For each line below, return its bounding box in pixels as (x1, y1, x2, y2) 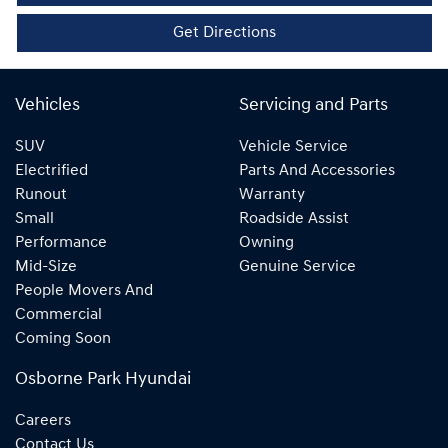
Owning (239, 235, 294, 251)
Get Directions (173, 25, 276, 41)
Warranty (239, 187, 305, 203)
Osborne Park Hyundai (15, 371, 191, 388)
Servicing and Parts (239, 97, 388, 114)
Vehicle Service (239, 139, 348, 155)
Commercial (15, 307, 102, 323)
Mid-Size (15, 259, 77, 275)
